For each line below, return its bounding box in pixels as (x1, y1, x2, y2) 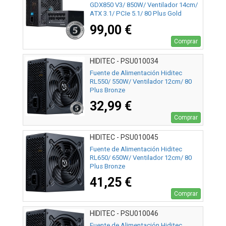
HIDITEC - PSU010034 (90, 57, 158, 66)
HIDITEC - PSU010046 (90, 209, 158, 218)
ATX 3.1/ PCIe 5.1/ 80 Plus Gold (90, 10, 182, 18)
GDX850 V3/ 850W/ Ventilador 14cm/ (90, 1, 198, 9)
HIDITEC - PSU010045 (90, 133, 158, 142)
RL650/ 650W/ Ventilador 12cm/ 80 (90, 153, 192, 161)
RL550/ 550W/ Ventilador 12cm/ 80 (90, 77, 192, 85)
